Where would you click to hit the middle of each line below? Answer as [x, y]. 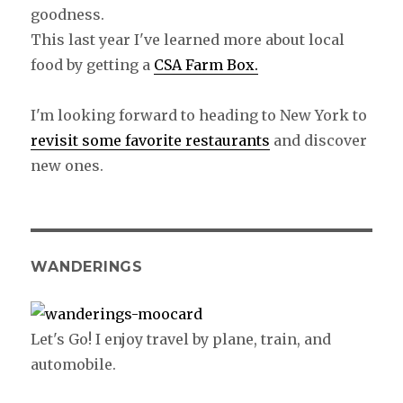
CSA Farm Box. [206, 64]
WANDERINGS [87, 266]
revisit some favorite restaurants [151, 140]
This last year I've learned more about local [188, 39]
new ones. [67, 165]
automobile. [74, 364]
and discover [319, 140]
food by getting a [93, 64]
